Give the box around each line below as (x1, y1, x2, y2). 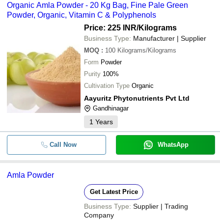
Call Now (49, 140, 77, 148)
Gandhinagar (93, 104, 129, 112)
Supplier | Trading (133, 202, 188, 210)
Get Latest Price (89, 188, 138, 195)
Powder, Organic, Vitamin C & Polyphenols (7, 10, 156, 19)
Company (84, 211, 114, 219)
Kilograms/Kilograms (117, 46, 176, 54)
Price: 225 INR (84, 23, 137, 32)
